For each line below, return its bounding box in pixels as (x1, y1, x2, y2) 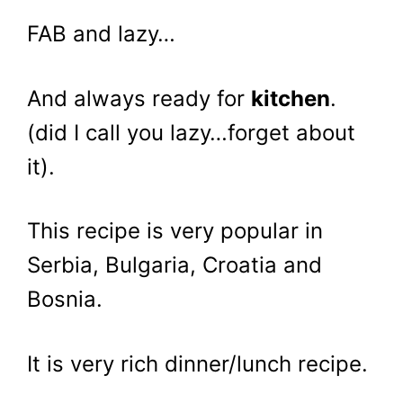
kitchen (251, 85, 330, 112)
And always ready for (27, 85, 251, 112)
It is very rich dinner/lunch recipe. (27, 351, 368, 377)
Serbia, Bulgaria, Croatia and (27, 252, 322, 279)
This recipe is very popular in (27, 218, 323, 245)
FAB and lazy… (27, 21, 175, 48)
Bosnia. (27, 286, 103, 313)
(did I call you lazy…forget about (27, 119, 355, 146)
